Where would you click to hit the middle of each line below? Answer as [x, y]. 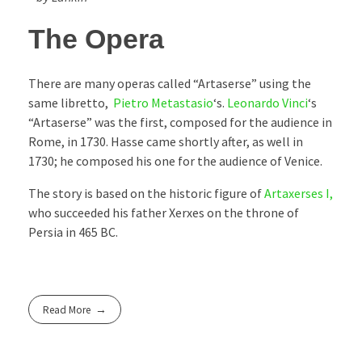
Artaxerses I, [299, 193]
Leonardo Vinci [267, 102]
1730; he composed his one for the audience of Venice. [175, 160]
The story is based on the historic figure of [146, 193]
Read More [67, 309]
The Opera [96, 39]
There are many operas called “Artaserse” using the [170, 83]
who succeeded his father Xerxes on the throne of [164, 212]
